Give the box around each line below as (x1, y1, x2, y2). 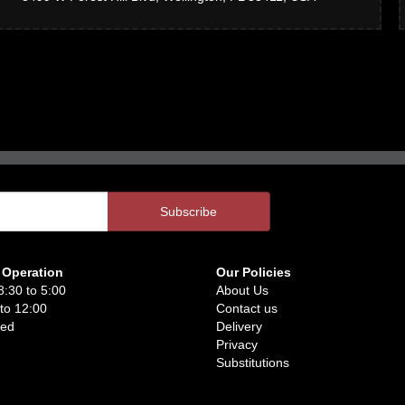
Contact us (216, 301, 278, 316)
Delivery (216, 319, 262, 334)
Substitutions (216, 355, 289, 370)
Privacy (216, 337, 258, 352)
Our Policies (216, 265, 291, 279)
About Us (216, 283, 268, 297)
